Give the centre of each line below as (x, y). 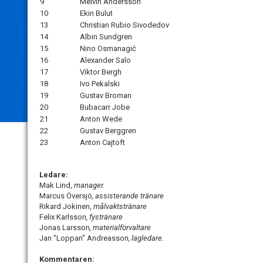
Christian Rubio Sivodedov (124, 25)
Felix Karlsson (63, 217)
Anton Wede (101, 119)
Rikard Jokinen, (66, 207)
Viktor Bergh (101, 72)
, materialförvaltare (120, 228)
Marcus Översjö (66, 196)
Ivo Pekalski (100, 84)
